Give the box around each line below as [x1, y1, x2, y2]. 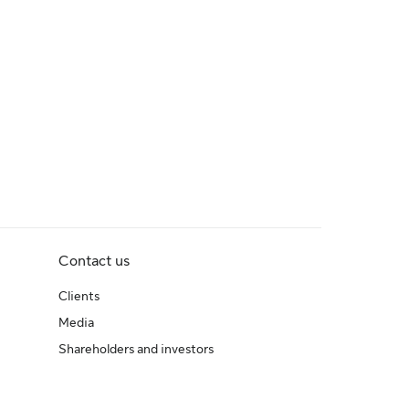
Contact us [58, 253, 130, 269]
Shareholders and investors [58, 341, 214, 356]
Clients [58, 288, 100, 303]
